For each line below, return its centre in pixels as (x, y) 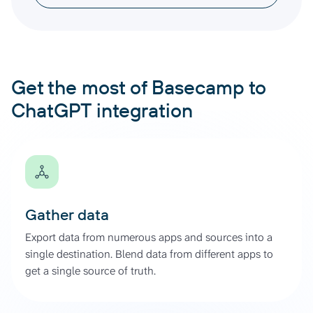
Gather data (67, 214)
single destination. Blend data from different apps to (149, 254)
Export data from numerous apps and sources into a (149, 237)
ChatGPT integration (102, 110)
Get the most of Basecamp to (139, 87)
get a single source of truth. (90, 270)
